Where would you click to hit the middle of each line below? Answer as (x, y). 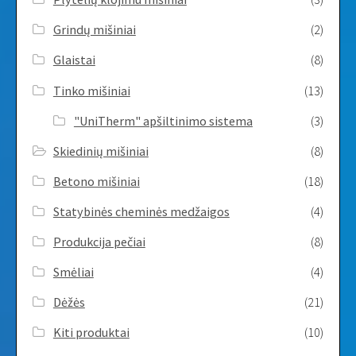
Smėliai (73, 272)
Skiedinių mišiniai (101, 151)
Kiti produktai (91, 333)
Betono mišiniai (96, 181)
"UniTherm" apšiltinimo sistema (163, 120)
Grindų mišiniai (94, 30)
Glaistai (74, 60)
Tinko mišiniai (91, 90)
